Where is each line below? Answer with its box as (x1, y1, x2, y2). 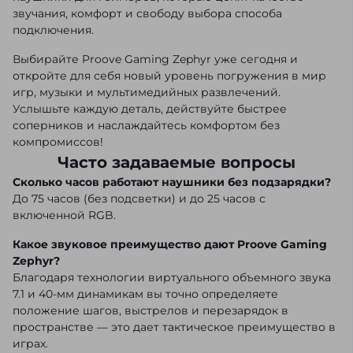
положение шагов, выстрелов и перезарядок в (13, 303, 288, 318)
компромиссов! (13, 135, 103, 150)
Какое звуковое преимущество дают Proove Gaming (13, 237, 327, 252)
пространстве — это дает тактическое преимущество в (13, 320, 336, 335)
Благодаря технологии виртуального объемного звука (13, 270, 331, 285)
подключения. (13, 23, 94, 38)
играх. (13, 336, 48, 351)
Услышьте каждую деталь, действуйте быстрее (13, 102, 287, 117)
